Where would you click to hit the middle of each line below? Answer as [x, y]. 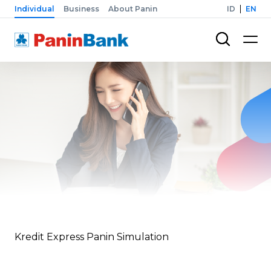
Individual [34, 9]
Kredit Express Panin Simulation [92, 237]
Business [81, 9]
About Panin [133, 9]
